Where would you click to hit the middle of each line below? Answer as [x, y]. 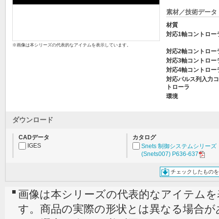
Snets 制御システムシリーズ [179, 146]
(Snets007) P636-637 [170, 154]
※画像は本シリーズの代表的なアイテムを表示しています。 [72, 45]
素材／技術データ [192, 12]
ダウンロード [33, 120]
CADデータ [34, 137]
